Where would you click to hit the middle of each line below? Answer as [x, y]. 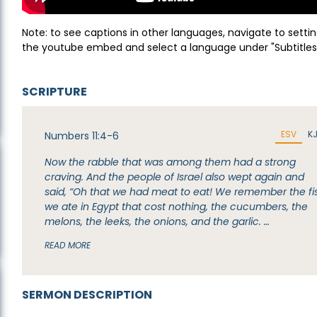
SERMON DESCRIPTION [87, 295]
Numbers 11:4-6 [82, 136]
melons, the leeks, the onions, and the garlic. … [157, 221]
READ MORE [68, 245]
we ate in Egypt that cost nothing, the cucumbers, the [177, 207]
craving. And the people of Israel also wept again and [175, 177]
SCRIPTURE [55, 92]
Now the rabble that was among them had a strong [171, 162]
